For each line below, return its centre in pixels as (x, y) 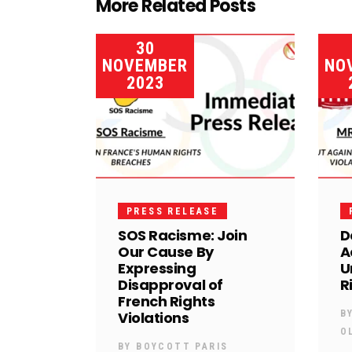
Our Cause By (166, 251)
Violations (154, 317)
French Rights (167, 301)
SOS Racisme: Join (183, 235)
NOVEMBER (145, 66)
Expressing (157, 268)
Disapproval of (170, 284)
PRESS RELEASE (173, 211)
